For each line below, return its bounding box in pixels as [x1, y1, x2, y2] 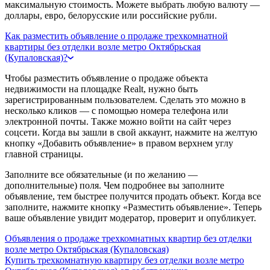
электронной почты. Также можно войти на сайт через [5, 116, 231, 127]
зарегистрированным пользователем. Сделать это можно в [5, 94, 246, 105]
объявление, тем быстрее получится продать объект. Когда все [5, 190, 261, 201]
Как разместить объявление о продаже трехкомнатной [5, 30, 228, 41]
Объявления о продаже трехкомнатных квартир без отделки [5, 233, 252, 243]
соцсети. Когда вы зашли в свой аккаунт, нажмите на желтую [5, 127, 257, 137]
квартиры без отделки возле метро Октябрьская [5, 41, 201, 52]
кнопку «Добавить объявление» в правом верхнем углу [5, 137, 233, 148]
